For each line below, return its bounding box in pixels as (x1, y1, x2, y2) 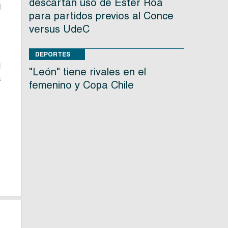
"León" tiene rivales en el (28, 66, 146, 78)
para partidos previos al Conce (28, 10, 174, 22)
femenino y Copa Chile (28, 79, 134, 92)
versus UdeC (28, 23, 90, 36)
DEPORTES (35, 50, 71, 59)
